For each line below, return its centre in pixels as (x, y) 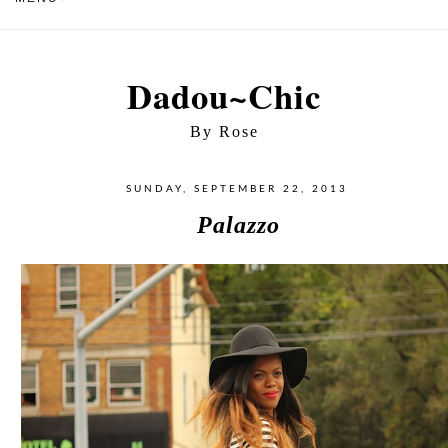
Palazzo (239, 224)
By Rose (224, 131)
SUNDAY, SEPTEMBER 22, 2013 (236, 189)
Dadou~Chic (224, 95)
